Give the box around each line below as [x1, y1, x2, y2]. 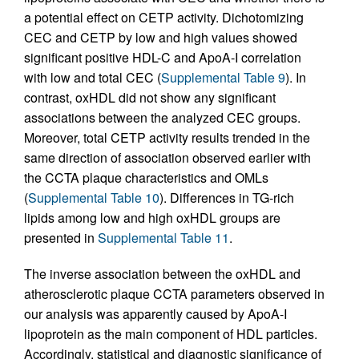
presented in [24, 228, 98, 248]
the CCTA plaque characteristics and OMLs [24, 168, 268, 188]
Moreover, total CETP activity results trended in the [24, 128, 310, 147]
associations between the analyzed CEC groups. [24, 108, 301, 127]
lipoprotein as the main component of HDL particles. [24, 325, 317, 344]
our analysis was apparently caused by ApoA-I [24, 305, 287, 324]
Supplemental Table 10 [28, 188, 159, 208]
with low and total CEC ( [24, 68, 161, 87]
